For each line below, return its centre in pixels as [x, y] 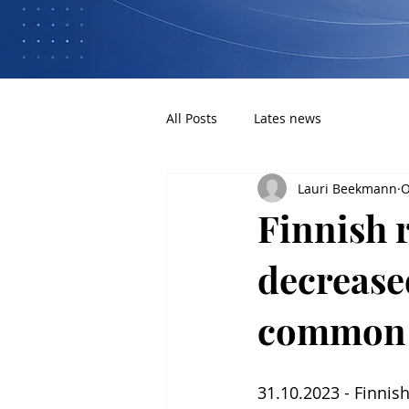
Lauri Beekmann [347, 188]
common [332, 330]
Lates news [288, 118]
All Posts [192, 118]
